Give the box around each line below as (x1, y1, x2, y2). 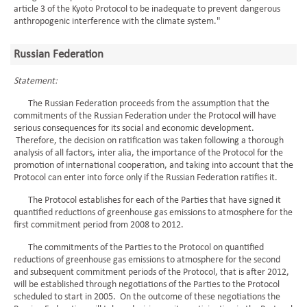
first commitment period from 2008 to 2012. (14, 220, 184, 230)
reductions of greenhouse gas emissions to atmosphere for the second (14, 255, 280, 265)
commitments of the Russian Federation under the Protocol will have (14, 111, 276, 121)
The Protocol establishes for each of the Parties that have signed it (14, 195, 281, 206)
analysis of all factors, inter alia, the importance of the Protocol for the (14, 148, 283, 158)
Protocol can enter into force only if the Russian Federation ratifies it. (14, 173, 278, 183)
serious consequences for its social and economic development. (14, 123, 254, 134)
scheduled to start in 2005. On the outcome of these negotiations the (14, 292, 280, 302)
